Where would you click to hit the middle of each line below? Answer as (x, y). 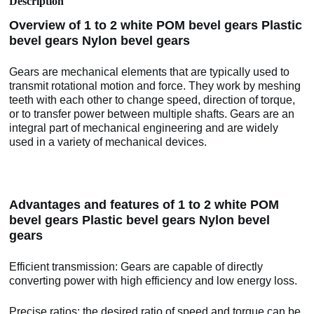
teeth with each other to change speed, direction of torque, (152, 100)
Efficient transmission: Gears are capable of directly (136, 267)
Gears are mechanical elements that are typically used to (150, 72)
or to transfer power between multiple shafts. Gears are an (152, 114)
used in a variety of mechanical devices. (108, 142)
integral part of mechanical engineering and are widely (144, 128)
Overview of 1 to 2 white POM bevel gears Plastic (156, 26)
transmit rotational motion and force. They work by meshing (155, 86)
